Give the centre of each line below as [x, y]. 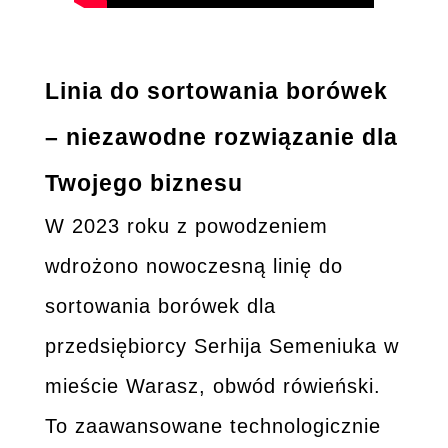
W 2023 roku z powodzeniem [186, 225]
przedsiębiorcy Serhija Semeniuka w [221, 345]
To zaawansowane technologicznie [212, 425]
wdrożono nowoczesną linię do [193, 265]
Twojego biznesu [143, 182]
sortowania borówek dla [160, 305]
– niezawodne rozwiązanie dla [221, 136]
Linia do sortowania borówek [216, 90]
